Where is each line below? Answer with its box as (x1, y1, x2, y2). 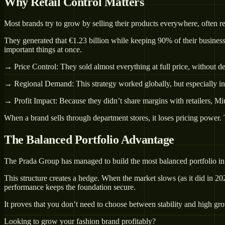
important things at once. (4, 45, 82, 54)
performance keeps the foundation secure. (4, 183, 136, 192)
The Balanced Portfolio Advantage (4, 133, 174, 147)
